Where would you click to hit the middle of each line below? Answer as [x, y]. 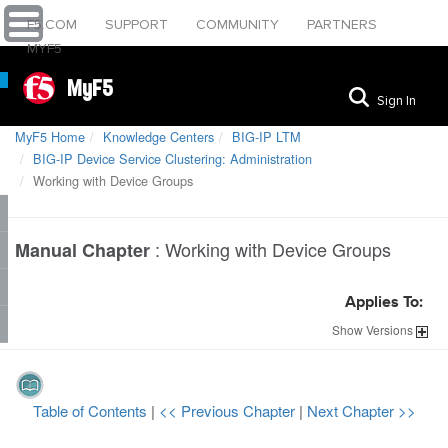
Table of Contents [91, 410]
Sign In [396, 100]
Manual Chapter [82, 250]
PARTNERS [342, 24]
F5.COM [54, 24]
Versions [389, 329]
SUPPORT [138, 24]
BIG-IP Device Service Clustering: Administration [172, 158]
